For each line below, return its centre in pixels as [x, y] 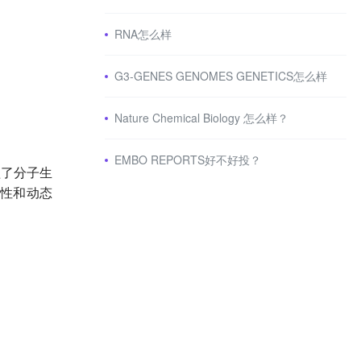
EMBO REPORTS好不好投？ [188, 160]
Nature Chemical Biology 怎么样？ [201, 118]
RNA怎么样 [143, 34]
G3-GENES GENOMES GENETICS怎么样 [221, 76]
